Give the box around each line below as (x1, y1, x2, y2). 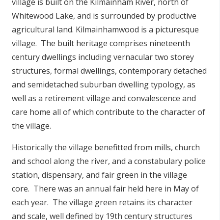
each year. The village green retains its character (12, 197, 192, 208)
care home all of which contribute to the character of (12, 107, 205, 117)
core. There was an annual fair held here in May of (12, 183, 199, 194)
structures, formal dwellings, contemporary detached (12, 65, 207, 76)
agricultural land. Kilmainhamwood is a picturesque (12, 24, 199, 35)
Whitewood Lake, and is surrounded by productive (12, 10, 196, 21)
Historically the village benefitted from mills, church (12, 142, 200, 153)
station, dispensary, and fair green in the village (12, 169, 187, 180)
